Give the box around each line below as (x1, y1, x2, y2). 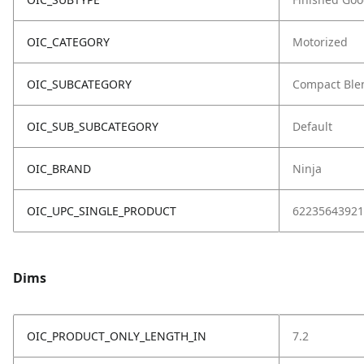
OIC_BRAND (27, 161, 91, 176)
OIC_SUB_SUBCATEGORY (27, 119, 158, 134)
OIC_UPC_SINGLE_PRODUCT (27, 203, 176, 219)
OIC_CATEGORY (27, 34, 110, 50)
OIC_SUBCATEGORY (27, 76, 132, 92)
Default (292, 119, 332, 134)
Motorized (292, 34, 348, 50)
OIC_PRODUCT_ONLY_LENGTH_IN (27, 328, 206, 344)
